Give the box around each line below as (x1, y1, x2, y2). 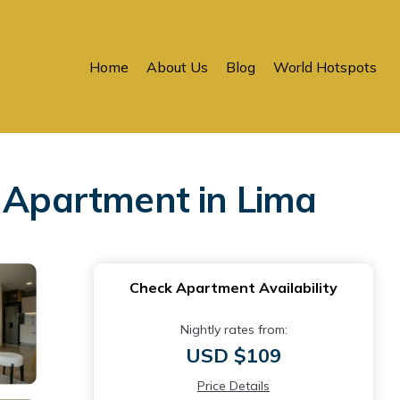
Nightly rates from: (179, 321, 287, 337)
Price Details (197, 378, 270, 394)
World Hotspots (273, 57, 377, 76)
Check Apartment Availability (129, 279, 337, 296)
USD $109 (186, 343, 281, 368)
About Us (146, 57, 208, 76)
